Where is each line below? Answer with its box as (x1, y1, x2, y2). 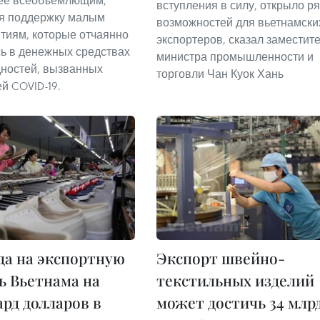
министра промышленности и (156, 49, 314, 64)
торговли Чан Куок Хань (156, 66, 284, 81)
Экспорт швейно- (156, 247, 285, 268)
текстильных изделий (156, 269, 314, 290)
